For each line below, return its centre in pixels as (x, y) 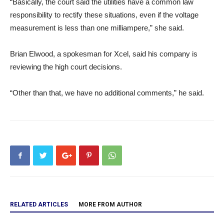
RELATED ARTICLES (39, 204)
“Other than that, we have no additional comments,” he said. (107, 93)
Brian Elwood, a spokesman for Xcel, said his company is (104, 54)
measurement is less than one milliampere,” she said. (97, 28)
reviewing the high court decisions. (66, 67)
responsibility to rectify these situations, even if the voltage (104, 15)
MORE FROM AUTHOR (110, 204)
